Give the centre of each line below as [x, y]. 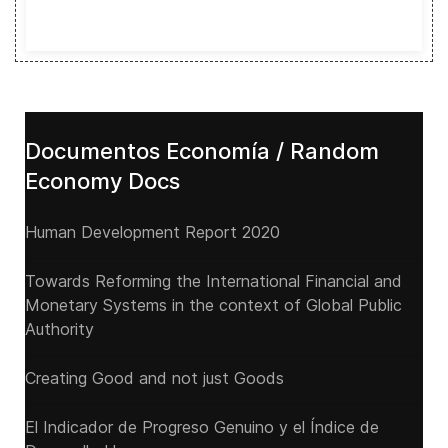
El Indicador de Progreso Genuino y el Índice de [202, 427]
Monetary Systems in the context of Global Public [213, 305]
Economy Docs [102, 181]
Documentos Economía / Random [202, 151]
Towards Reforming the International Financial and [213, 281]
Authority [59, 329]
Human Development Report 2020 [152, 232]
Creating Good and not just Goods [154, 378]
